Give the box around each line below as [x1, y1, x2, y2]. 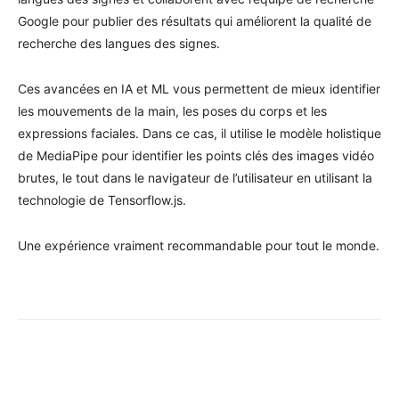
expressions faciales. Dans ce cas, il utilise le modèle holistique [18, 126, 381, 142]
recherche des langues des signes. [18, 36, 220, 52]
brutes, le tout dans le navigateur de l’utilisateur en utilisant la [18, 170, 372, 186]
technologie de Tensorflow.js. [18, 192, 186, 208]
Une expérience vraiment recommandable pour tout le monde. [18, 238, 379, 254]
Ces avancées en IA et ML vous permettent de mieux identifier [18, 81, 380, 97]
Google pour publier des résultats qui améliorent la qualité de [18, 13, 371, 29]
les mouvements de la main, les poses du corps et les [18, 103, 327, 119]
